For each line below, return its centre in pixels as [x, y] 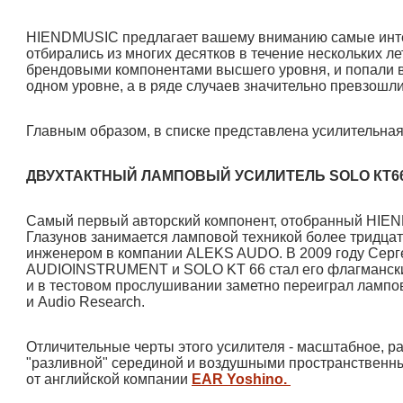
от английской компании [109, 379]
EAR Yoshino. [241, 379]
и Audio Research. [85, 301]
